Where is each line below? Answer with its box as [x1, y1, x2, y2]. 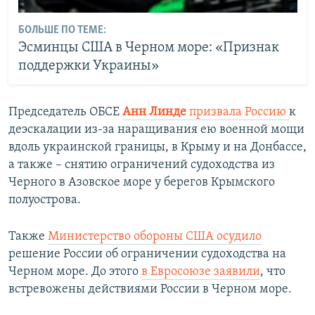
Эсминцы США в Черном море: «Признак [18, 40, 279, 55]
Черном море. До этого [8, 265, 141, 278]
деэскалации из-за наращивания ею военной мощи [8, 123, 304, 136]
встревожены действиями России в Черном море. [8, 283, 292, 296]
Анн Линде [122, 105, 189, 119]
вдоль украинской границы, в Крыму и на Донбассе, [8, 141, 307, 154]
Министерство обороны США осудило [48, 230, 262, 243]
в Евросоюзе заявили [141, 265, 260, 278]
